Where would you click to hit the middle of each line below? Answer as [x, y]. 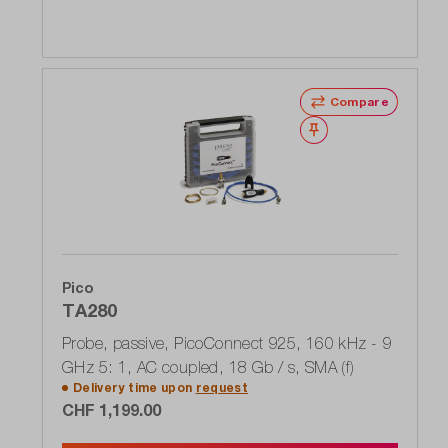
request [222, 388]
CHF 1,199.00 [111, 410]
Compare [358, 102]
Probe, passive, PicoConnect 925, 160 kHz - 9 [227, 343]
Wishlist [350, 130]
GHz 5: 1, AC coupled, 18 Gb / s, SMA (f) [208, 367]
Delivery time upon [134, 388]
